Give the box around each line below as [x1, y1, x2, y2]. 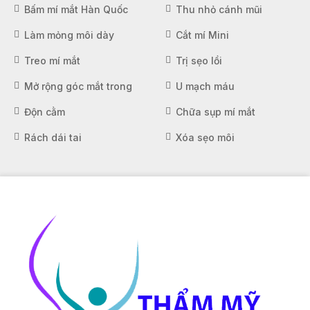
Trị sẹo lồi [176, 54, 222, 66]
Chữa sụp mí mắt [176, 105, 255, 118]
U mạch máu [176, 80, 235, 92]
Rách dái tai [24, 131, 82, 143]
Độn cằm [24, 105, 65, 118]
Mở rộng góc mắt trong [24, 80, 132, 92]
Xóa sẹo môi [176, 131, 235, 143]
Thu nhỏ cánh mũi [176, 3, 262, 15]
